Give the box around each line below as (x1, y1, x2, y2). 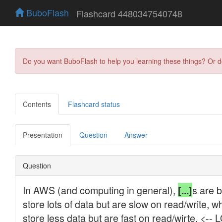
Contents (23, 99, 51, 109)
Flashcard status (68, 99, 120, 109)
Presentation (23, 129, 62, 140)
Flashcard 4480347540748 (76, 6, 182, 20)
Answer (124, 129, 148, 140)
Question (79, 129, 108, 140)
